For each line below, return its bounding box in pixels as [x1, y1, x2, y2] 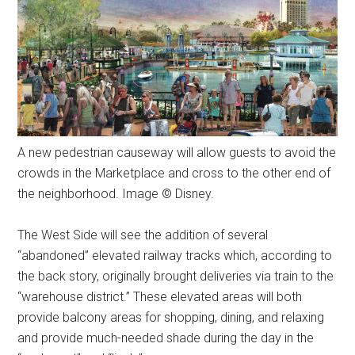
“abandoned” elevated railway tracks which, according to [17, 247, 333, 263]
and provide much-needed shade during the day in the [17, 330, 315, 345]
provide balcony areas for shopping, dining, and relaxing [17, 309, 325, 325]
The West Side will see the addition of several [17, 227, 269, 242]
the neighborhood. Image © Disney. [17, 185, 215, 201]
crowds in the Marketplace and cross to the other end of [17, 165, 331, 181]
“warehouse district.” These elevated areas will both [17, 288, 303, 304]
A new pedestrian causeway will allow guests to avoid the [17, 144, 337, 160]
